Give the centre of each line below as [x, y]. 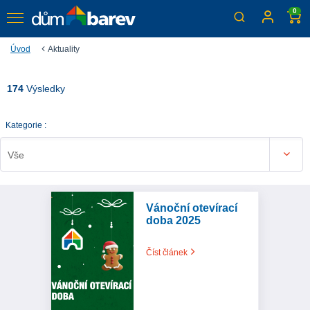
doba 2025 [173, 221]
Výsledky [44, 89]
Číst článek [168, 253]
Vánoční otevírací [192, 208]
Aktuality [64, 49]
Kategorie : [26, 126]
